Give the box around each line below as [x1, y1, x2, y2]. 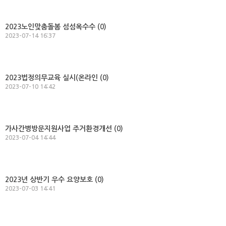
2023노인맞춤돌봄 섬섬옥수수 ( [5, 23, 100, 31]
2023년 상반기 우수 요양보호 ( [5, 176, 97, 183]
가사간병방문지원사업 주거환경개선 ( [5, 125, 117, 132]
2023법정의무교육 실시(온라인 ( [5, 74, 102, 81]
